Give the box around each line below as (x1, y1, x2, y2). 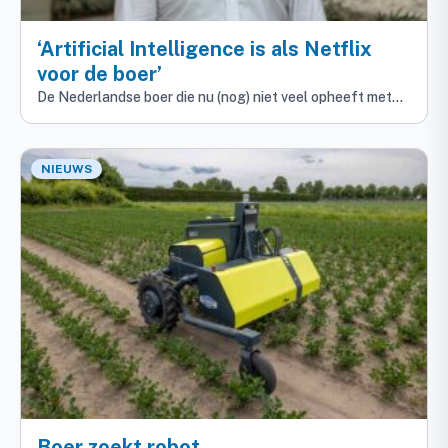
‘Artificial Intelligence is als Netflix (37, 36, 372, 61)
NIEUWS (41, 161, 92, 176)
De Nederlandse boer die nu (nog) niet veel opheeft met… (37, 88, 403, 105)
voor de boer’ (37, 61, 162, 86)
